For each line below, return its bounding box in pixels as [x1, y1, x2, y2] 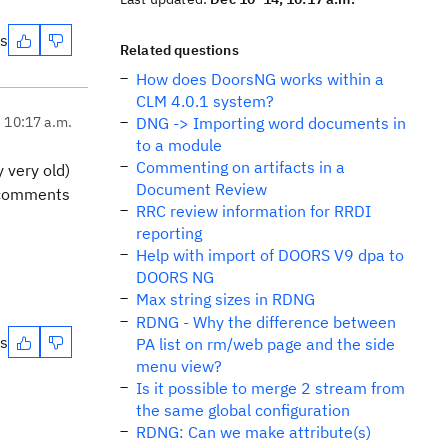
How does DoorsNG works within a [136, 69, 384, 89]
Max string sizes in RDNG [136, 289, 315, 309]
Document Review [136, 179, 267, 199]
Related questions [120, 41, 239, 59]
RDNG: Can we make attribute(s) [136, 422, 371, 442]
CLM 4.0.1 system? [136, 91, 274, 111]
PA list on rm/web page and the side [136, 334, 395, 354]
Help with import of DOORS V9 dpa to [136, 245, 404, 265]
